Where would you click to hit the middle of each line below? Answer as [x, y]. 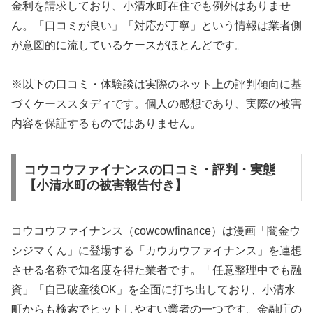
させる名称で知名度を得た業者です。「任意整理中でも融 [156, 270]
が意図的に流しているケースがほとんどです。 [129, 45]
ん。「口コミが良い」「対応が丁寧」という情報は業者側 [156, 25]
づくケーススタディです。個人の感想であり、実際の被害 [156, 104]
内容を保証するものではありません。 [106, 124]
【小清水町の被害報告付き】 [105, 185]
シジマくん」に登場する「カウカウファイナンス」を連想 [156, 250]
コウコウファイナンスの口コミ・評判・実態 [149, 169]
